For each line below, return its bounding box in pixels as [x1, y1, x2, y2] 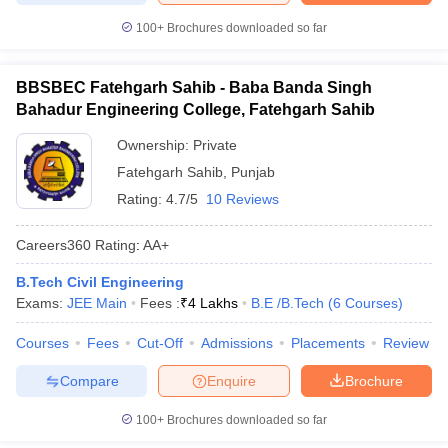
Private [193, 137, 237, 153]
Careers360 [16, 236, 91, 253]
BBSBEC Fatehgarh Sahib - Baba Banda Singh [16, 79, 372, 96]
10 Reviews [206, 191, 279, 207]
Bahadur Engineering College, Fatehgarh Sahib [16, 101, 375, 118]
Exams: [16, 295, 67, 311]
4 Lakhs [188, 295, 238, 311]
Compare [59, 372, 119, 389]
